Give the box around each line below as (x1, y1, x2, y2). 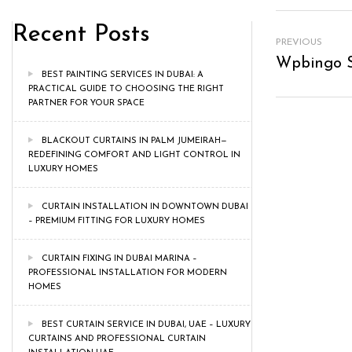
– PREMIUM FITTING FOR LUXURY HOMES (28, 217, 205, 225)
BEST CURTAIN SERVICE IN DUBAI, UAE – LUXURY (42, 321, 251, 329)
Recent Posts (13, 22, 150, 47)
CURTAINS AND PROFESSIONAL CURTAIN (28, 335, 206, 343)
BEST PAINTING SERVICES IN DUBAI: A (42, 71, 203, 79)
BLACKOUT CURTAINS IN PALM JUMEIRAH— (42, 137, 227, 145)
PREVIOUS (276, 38, 322, 47)
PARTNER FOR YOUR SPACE (28, 99, 145, 108)
